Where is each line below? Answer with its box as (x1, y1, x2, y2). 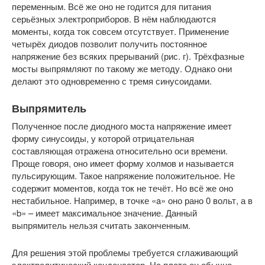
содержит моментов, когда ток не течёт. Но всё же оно (12, 182, 233, 194)
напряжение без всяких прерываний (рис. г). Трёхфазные (12, 50, 244, 62)
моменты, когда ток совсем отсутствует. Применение (12, 25, 229, 37)
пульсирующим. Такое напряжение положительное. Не (12, 169, 235, 182)
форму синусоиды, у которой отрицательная (12, 132, 194, 144)
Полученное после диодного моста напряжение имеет (12, 119, 232, 132)
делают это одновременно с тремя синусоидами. (12, 75, 212, 87)
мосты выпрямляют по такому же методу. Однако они (12, 62, 232, 75)
